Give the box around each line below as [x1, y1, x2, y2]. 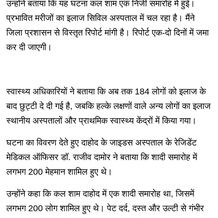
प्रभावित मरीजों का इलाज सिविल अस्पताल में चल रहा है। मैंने [6, 13, 195, 23]
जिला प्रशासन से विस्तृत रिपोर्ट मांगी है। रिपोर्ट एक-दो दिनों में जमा [6, 28, 209, 38]
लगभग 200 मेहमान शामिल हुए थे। [6, 167, 112, 177]
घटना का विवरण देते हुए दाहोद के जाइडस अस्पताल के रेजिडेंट [6, 138, 197, 148]
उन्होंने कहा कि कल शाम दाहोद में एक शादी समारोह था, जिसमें [6, 189, 194, 199]
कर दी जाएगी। [6, 42, 52, 53]
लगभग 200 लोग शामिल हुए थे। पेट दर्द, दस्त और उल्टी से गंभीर [6, 203, 204, 214]
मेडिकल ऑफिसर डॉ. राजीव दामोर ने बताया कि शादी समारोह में [6, 152, 197, 163]
